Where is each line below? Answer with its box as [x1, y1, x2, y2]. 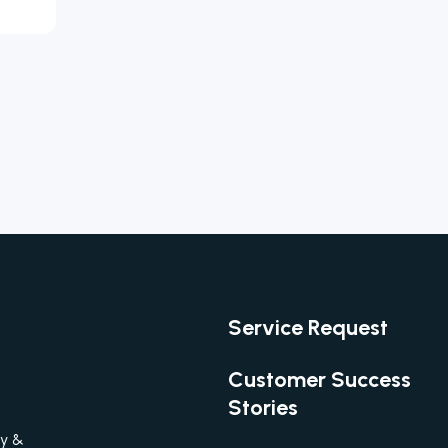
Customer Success [228, 366, 411, 392]
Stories [228, 394, 298, 420]
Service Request [228, 314, 388, 340]
